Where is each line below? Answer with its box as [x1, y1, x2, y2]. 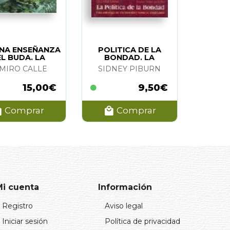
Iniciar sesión [2, 216, 48, 226]
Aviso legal [105, 201, 143, 210]
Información [98, 182, 152, 192]
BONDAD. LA [104, 52, 155, 62]
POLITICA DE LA [98, 45, 161, 54]
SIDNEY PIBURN [98, 64, 161, 73]
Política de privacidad [105, 216, 180, 226]
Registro [2, 201, 33, 210]
